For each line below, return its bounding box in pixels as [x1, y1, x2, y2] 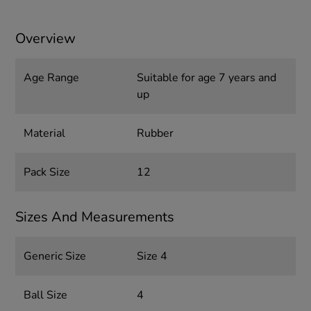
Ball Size [24, 287, 68, 303]
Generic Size [24, 249, 87, 264]
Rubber [136, 126, 174, 142]
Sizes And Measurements [15, 208, 175, 227]
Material [24, 126, 66, 142]
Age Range [24, 70, 80, 86]
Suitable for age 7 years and [136, 70, 276, 86]
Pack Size [24, 165, 71, 180]
